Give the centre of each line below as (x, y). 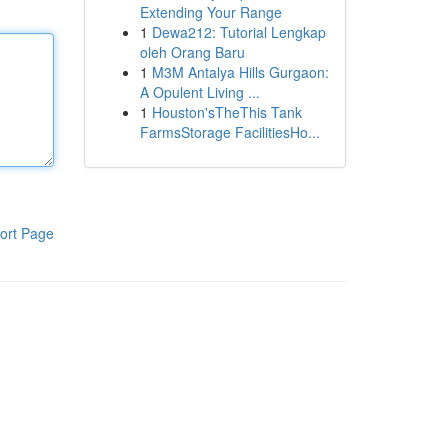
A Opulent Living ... (199, 92)
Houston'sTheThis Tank (226, 112)
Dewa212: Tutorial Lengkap (238, 32)
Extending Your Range (210, 12)
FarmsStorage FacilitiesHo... (229, 132)
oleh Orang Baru (192, 52)
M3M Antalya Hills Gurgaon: (240, 72)
